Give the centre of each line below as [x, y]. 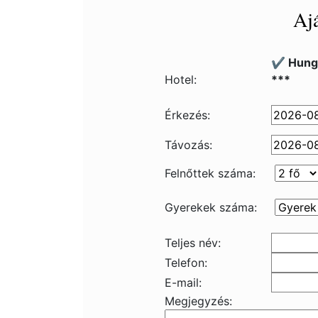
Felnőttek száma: [210, 173]
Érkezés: [187, 115]
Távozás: [188, 145]
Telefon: [186, 263]
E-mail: [183, 283]
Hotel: [181, 79]
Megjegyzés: [198, 301]
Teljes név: [193, 243]
